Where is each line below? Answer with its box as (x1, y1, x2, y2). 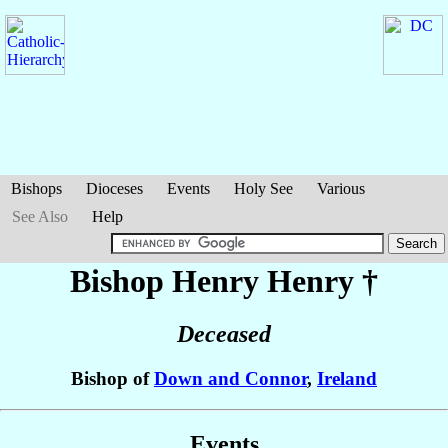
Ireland (317, 368, 377, 390)
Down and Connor (154, 368, 307, 390)
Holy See (234, 180, 293, 197)
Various (317, 180, 365, 197)
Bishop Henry (70, 263, 267, 299)
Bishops (11, 180, 62, 197)
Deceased (177, 321, 271, 348)
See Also (12, 208, 68, 225)
